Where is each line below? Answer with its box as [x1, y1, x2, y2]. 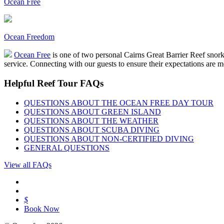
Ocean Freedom [4, 32, 54, 41]
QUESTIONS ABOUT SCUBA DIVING [24, 125, 159, 134]
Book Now [24, 204, 59, 213]
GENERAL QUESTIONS [24, 143, 109, 152]
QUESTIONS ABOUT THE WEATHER [24, 116, 158, 125]
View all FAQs [4, 160, 51, 169]
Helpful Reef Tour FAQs [4, 77, 103, 88]
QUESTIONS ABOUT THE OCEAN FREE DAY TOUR [24, 98, 213, 107]
